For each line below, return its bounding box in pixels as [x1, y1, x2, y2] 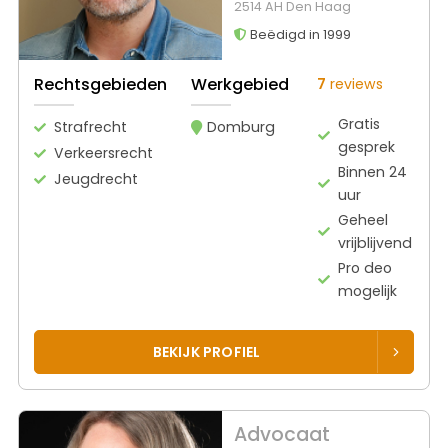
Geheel [338, 209, 389, 230]
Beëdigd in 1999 [246, 26, 351, 44]
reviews [326, 73, 383, 94]
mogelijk [338, 280, 398, 301]
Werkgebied [191, 72, 289, 96]
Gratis [338, 113, 381, 134]
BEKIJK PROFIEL [152, 341, 261, 362]
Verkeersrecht [54, 142, 153, 163]
